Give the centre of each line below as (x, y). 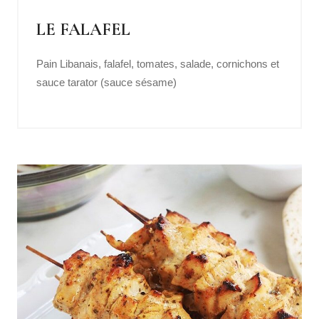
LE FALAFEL (83, 29)
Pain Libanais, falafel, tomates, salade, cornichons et (158, 63)
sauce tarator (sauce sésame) (106, 82)
